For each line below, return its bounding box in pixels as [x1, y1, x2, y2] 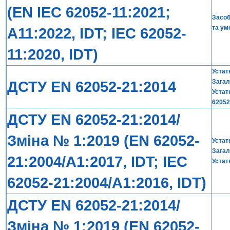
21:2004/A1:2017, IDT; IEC [7, 153, 187, 170]
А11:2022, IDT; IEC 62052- [7, 25, 186, 42]
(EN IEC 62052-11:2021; [7, 4, 170, 21]
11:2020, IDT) [7, 46, 98, 63]
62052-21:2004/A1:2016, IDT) [7, 174, 206, 191]
